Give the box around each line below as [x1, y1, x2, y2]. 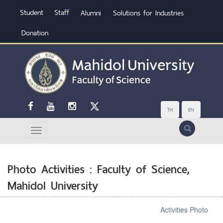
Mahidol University [7, 176, 98, 195]
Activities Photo [160, 204, 208, 215]
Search [179, 120, 201, 133]
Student [20, 6, 43, 18]
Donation [21, 26, 48, 39]
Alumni [81, 6, 101, 19]
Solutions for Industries [113, 6, 184, 19]
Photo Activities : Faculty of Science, [7, 159, 190, 179]
